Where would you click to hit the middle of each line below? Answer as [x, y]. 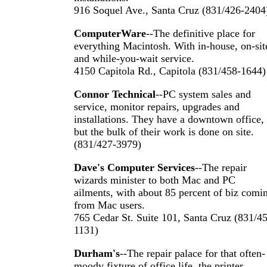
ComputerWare [110, 33]
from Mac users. [109, 205]
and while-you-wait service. [134, 58]
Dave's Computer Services [134, 167]
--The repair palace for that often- [193, 253]
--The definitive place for [201, 33]
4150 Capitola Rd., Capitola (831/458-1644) [170, 71]
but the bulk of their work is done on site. [164, 132]
